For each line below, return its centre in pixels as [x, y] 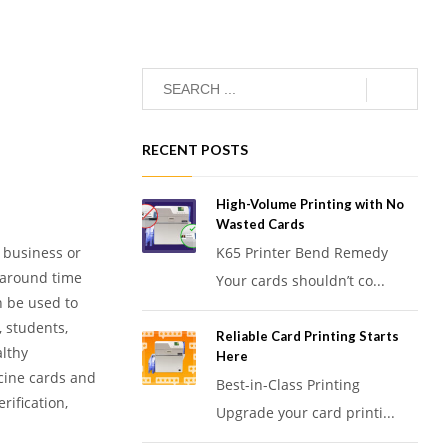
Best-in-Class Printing [288, 385]
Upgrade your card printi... [305, 413]
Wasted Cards [260, 224]
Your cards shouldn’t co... [300, 281]
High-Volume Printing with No [310, 204]
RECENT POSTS [195, 150]
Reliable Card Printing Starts [307, 336]
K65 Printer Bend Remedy [302, 253]
